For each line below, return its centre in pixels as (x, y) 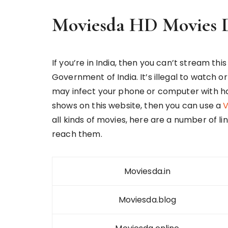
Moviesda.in (147, 171)
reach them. (77, 134)
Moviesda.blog (147, 200)
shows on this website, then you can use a (138, 106)
